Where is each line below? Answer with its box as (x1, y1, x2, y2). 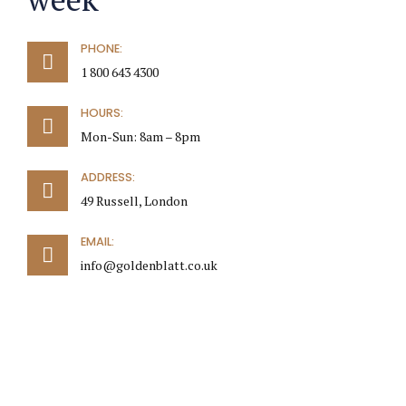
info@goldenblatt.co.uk (80, 256, 217, 274)
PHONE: (80, 40, 122, 56)
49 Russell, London (80, 191, 188, 209)
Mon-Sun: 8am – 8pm (80, 127, 200, 145)
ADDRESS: (80, 169, 135, 186)
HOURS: (80, 104, 123, 121)
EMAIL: (80, 234, 114, 250)
